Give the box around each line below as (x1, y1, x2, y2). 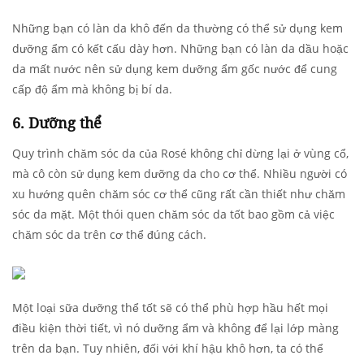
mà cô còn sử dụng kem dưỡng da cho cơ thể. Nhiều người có (12, 166, 347, 182)
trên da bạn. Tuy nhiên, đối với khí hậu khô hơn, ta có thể (12, 340, 323, 357)
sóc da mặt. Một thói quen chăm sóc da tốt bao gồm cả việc (12, 206, 335, 223)
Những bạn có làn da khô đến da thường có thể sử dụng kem (12, 20, 343, 37)
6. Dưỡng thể (12, 113, 102, 133)
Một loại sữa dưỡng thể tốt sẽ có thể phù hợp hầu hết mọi (12, 300, 328, 316)
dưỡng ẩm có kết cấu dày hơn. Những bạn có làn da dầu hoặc (12, 41, 349, 57)
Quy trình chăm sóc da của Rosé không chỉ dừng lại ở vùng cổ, (12, 145, 349, 162)
